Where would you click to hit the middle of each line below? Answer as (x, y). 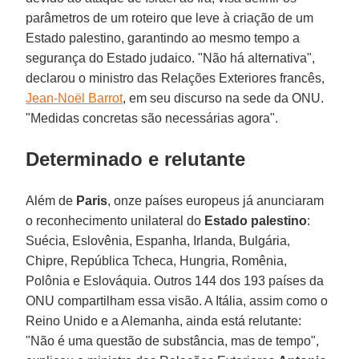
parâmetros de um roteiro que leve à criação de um (170, 18)
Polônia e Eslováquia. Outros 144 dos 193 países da (175, 280)
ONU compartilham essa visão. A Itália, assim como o (177, 301)
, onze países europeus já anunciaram (216, 200)
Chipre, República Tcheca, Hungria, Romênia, (157, 260)
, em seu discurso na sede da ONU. (224, 98)
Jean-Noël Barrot (75, 98)
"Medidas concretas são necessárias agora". (152, 118)
